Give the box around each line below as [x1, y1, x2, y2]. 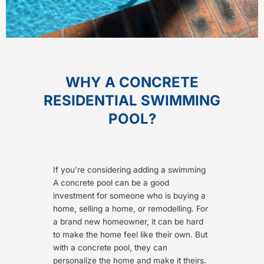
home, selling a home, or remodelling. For [53, 204, 208, 214]
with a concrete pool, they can [53, 243, 167, 253]
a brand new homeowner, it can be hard [53, 217, 203, 227]
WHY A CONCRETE [65, 74, 199, 91]
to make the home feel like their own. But [53, 230, 207, 240]
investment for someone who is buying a [53, 191, 206, 201]
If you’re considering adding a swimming [53, 165, 206, 175]
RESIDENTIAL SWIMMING [44, 92, 220, 110]
